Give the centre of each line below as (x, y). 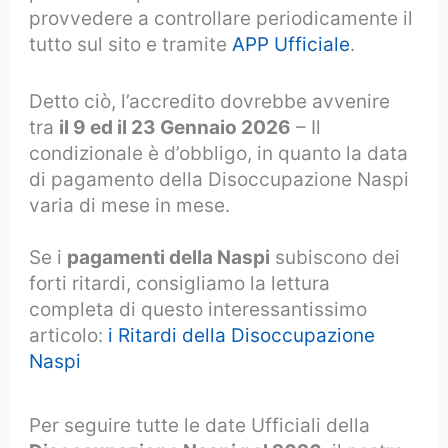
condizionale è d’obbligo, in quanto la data (219, 153)
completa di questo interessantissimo (198, 309)
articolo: (69, 335)
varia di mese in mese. (130, 205)
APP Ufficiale (291, 45)
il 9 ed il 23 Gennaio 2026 (175, 127)
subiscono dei (335, 257)
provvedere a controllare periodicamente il (221, 19)
